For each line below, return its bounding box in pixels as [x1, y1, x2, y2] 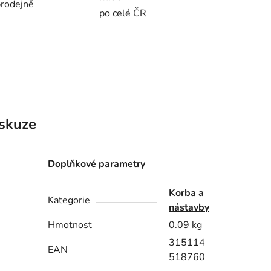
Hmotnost [48, 218, 93, 232]
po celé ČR [99, 6, 146, 20]
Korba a [169, 186, 204, 200]
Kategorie [48, 194, 91, 207]
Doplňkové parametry [48, 157, 146, 171]
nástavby [169, 201, 210, 215]
